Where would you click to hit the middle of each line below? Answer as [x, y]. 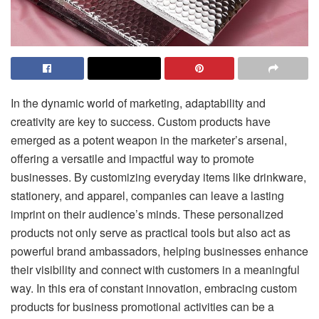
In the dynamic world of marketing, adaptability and [138, 103]
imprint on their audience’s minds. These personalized [147, 214]
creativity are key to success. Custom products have [141, 121]
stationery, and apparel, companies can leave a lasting [147, 195]
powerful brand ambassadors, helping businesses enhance [159, 251]
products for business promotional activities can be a [142, 306]
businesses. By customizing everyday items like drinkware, [158, 177]
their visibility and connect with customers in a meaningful [155, 269]
